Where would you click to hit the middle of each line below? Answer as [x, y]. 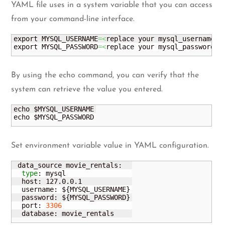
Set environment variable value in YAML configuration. [110, 145]
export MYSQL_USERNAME [56, 38]
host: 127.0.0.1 [48, 181]
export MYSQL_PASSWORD [56, 46]
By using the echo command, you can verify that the [105, 75]
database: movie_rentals [64, 213]
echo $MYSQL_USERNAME [54, 109]
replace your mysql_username [160, 38]
